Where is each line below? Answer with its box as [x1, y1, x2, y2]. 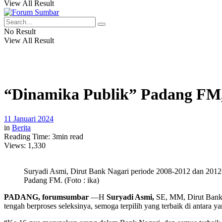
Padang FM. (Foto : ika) [24, 175, 99, 184]
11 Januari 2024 [4, 114, 54, 123]
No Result [4, 27, 36, 36]
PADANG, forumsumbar [4, 192, 89, 201]
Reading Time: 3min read [4, 132, 83, 141]
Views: [4, 141, 26, 150]
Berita [12, 123, 31, 132]
